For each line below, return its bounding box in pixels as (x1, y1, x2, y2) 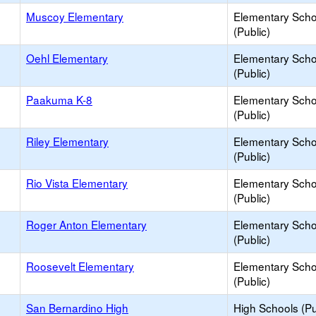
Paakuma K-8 (26, 92, 92, 107)
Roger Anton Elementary (26, 217, 147, 232)
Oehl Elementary (26, 50, 108, 66)
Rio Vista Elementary (26, 175, 128, 190)
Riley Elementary (26, 133, 109, 149)
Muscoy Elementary (26, 8, 123, 24)
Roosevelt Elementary (26, 258, 134, 274)
